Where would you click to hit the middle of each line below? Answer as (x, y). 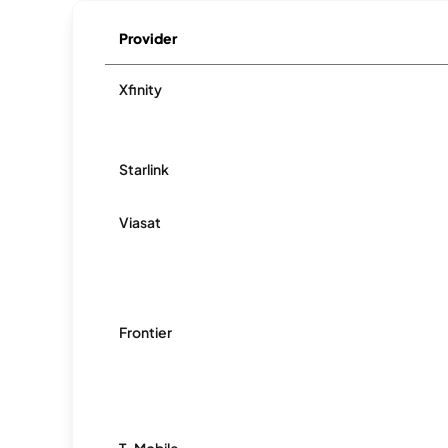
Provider (148, 38)
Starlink (144, 169)
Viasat (140, 222)
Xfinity (141, 89)
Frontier (146, 332)
